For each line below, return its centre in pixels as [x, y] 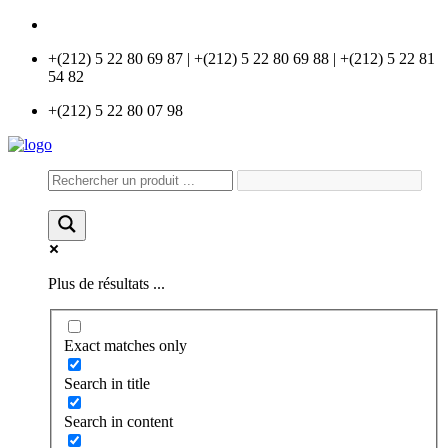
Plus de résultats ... [106, 283]
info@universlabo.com [120, 24]
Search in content [118, 421]
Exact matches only [125, 345]
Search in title [107, 383]
